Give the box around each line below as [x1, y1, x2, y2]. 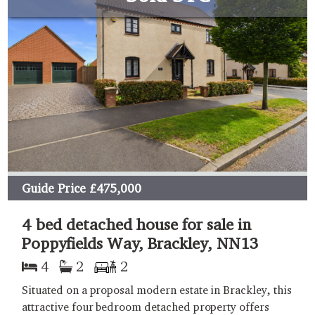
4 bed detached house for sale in [22, 214, 251, 234]
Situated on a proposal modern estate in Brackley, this [22, 283, 292, 297]
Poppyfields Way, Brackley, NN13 [22, 233, 259, 253]
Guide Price [22, 180, 86, 195]
